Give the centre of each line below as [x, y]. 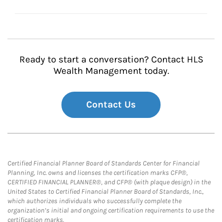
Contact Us [111, 105]
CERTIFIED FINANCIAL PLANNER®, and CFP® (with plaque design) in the [109, 182]
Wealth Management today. [111, 71]
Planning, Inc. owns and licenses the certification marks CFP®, [98, 173]
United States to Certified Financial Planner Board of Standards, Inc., [106, 192]
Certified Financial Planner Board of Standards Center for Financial [104, 163]
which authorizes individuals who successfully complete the [94, 201]
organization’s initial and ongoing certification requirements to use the [111, 210]
